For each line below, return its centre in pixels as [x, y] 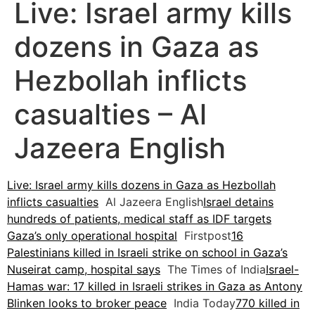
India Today [201, 303]
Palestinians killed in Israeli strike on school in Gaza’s [147, 253]
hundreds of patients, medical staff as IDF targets [139, 219]
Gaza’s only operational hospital [92, 236]
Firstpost [204, 236]
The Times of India [213, 270]
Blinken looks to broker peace [87, 303]
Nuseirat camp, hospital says [84, 270]
